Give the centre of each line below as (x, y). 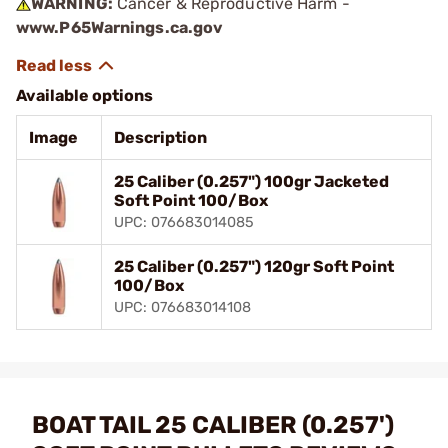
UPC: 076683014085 (184, 222)
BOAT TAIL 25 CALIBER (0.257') (213, 424)
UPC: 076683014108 (182, 307)
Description (160, 137)
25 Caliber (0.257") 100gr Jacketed (251, 181)
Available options (84, 95)
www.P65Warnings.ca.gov (120, 27)
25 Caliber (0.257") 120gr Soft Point (254, 266)
